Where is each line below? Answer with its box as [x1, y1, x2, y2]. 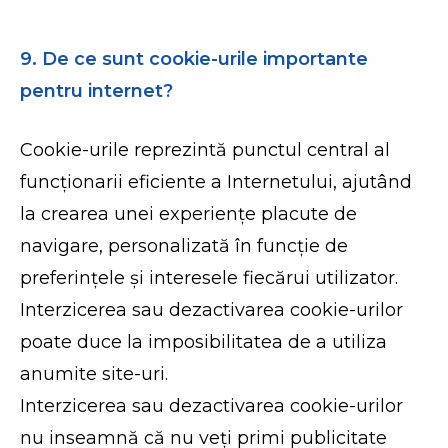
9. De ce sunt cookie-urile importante [20, 48, 369, 70]
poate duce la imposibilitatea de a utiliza [20, 331, 388, 353]
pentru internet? [20, 80, 174, 102]
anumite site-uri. [20, 363, 169, 385]
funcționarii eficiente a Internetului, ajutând [20, 171, 413, 193]
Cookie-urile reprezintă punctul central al [20, 139, 391, 161]
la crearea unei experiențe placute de [20, 203, 358, 225]
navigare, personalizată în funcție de [20, 235, 349, 257]
